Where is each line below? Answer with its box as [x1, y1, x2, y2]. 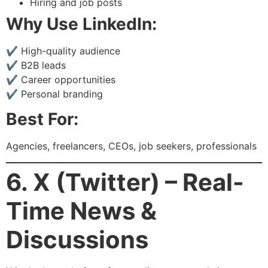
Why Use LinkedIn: [6, 13, 157, 34]
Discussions [6, 224, 148, 254]
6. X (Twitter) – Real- [6, 167, 244, 197]
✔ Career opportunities [6, 73, 115, 86]
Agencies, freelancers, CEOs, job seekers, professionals [6, 140, 257, 153]
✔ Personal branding [6, 87, 103, 100]
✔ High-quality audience [6, 44, 120, 57]
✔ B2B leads [6, 59, 66, 71]
